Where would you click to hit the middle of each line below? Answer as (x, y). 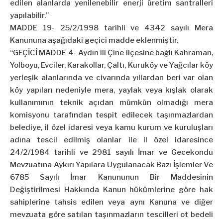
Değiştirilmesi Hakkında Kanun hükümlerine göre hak (111, 190)
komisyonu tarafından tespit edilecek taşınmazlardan (111, 115)
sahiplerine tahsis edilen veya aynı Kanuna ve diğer (111, 202)
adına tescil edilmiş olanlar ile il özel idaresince (111, 140)
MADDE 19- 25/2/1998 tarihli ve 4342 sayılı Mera (111, 28)
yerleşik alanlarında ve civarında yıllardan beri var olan (111, 78)
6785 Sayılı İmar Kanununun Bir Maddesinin (111, 177)
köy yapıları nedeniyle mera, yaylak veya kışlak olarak (111, 90)
